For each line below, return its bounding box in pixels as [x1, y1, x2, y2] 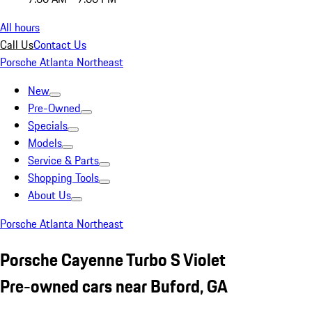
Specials [28, 117, 68, 134]
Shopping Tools [28, 169, 99, 186]
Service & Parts [28, 152, 99, 169]
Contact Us [33, 36, 86, 53]
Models [28, 134, 62, 151]
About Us [28, 187, 71, 203]
